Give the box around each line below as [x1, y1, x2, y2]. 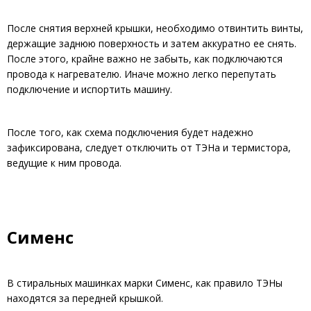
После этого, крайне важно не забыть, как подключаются [7, 52, 283, 66]
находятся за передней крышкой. [7, 292, 163, 305]
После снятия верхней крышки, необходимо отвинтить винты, [7, 22, 303, 35]
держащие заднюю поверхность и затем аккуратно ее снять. [7, 37, 296, 51]
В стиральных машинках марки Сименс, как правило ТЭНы [7, 276, 283, 290]
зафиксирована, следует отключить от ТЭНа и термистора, [7, 141, 291, 155]
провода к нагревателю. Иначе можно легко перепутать [7, 67, 276, 81]
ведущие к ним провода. [7, 156, 121, 170]
